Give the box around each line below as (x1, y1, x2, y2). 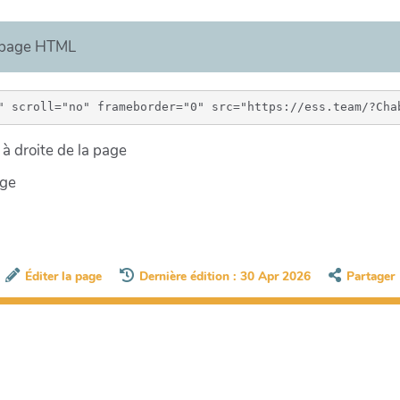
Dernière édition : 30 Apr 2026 (139, 268, 311, 286)
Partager (346, 268, 396, 286)
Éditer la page (24, 268, 102, 286)
